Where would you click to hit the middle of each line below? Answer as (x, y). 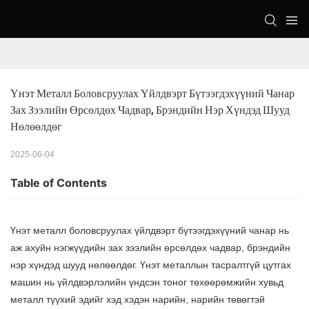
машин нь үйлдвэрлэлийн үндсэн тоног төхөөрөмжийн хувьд (147, 282)
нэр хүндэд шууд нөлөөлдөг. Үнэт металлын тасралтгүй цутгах (151, 265)
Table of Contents (59, 183)
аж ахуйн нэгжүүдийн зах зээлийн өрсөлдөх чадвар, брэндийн (150, 248)
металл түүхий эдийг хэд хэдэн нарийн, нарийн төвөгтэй (138, 300)
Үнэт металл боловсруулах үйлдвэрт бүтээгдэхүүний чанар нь (150, 231)
